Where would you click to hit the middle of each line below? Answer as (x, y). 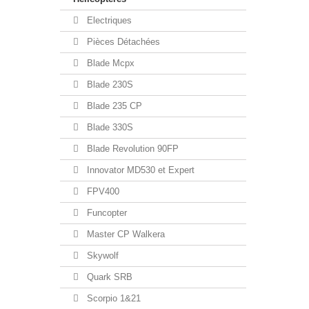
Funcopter (106, 213)
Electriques (108, 20)
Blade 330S (109, 127)
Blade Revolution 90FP (131, 149)
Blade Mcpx (109, 63)
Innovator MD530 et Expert (139, 170)
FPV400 (102, 191)
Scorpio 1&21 (112, 298)
